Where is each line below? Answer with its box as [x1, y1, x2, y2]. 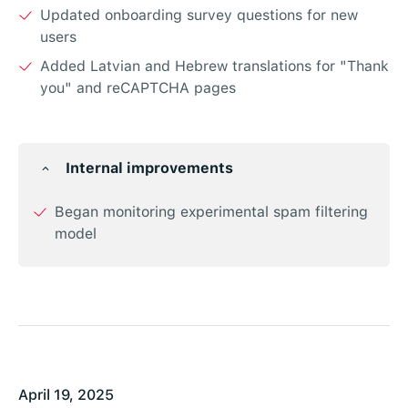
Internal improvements [66, 159, 233, 178]
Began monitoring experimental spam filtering [55, 203, 368, 221]
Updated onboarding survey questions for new [40, 6, 358, 25]
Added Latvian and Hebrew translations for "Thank [40, 57, 389, 76]
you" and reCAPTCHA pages [40, 79, 236, 97]
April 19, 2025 [18, 386, 114, 404]
